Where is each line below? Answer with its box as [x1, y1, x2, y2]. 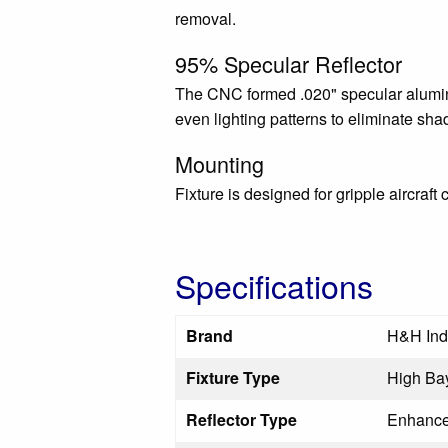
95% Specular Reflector [175, 48, 402, 79]
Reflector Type [186, 408, 297, 431]
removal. [175, 7, 236, 30]
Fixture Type [186, 366, 280, 389]
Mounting [175, 148, 264, 179]
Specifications [175, 262, 373, 308]
